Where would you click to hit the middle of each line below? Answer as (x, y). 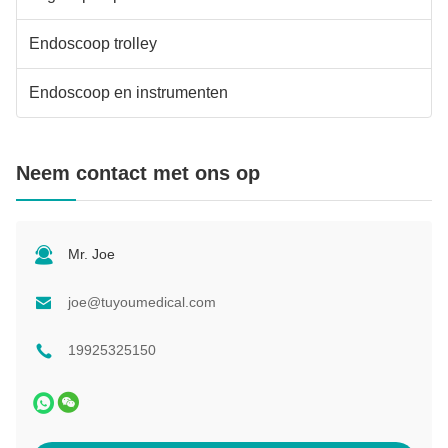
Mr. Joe (91, 254)
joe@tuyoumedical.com (142, 302)
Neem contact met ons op (138, 172)
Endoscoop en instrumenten (128, 92)
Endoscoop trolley (93, 43)
